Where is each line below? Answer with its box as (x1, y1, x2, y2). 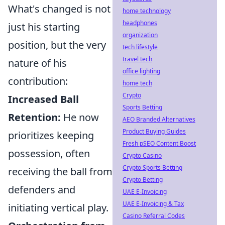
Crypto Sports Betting (123, 163, 182, 172)
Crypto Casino (123, 151, 162, 160)
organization (123, 31, 158, 39)
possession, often (8, 147, 90, 160)
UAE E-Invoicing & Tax (123, 199, 184, 208)
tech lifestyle (123, 43, 158, 51)
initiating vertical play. (8, 201, 108, 214)
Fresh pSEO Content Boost (123, 139, 196, 148)
